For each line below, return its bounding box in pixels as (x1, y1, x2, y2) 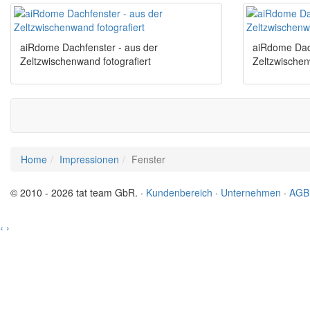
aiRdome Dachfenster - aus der (20, 40, 158, 55)
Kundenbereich (146, 185, 212, 200)
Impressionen (60, 152, 119, 167)
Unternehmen (221, 185, 281, 200)
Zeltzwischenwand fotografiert (20, 54, 151, 69)
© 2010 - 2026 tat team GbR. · (10, 185, 146, 200)
